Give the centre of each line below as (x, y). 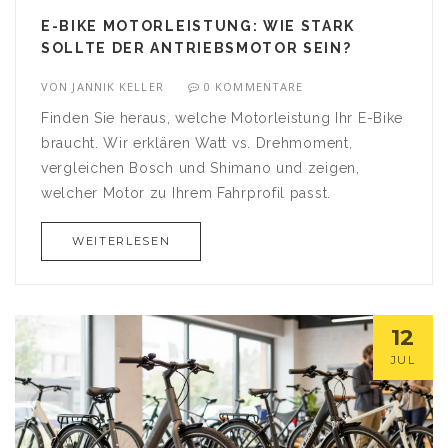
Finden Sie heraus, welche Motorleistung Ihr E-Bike (222, 118)
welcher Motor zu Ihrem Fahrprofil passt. (186, 193)
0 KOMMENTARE (254, 87)
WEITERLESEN (121, 241)
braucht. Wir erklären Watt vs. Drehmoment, (197, 143)
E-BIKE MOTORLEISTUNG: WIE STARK (198, 26)
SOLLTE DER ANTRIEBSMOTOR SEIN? (196, 48)
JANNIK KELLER (118, 87)
